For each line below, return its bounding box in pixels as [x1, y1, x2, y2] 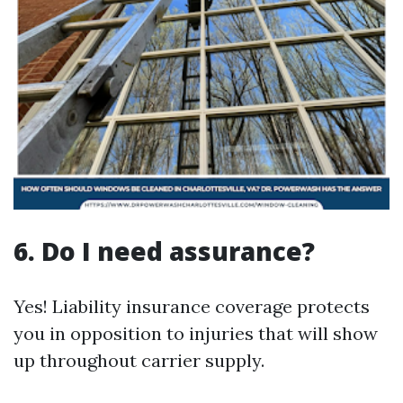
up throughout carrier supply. [13, 349, 264, 372]
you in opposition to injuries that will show [13, 322, 378, 345]
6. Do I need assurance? [13, 234, 315, 268]
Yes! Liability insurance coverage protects [13, 295, 370, 318]
